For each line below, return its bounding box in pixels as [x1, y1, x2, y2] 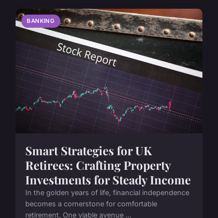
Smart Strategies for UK [25, 142, 152, 158]
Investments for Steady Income [25, 171, 191, 187]
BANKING [27, 17, 55, 24]
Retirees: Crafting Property [25, 157, 170, 173]
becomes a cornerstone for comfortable [25, 199, 157, 208]
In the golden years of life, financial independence [25, 188, 189, 197]
